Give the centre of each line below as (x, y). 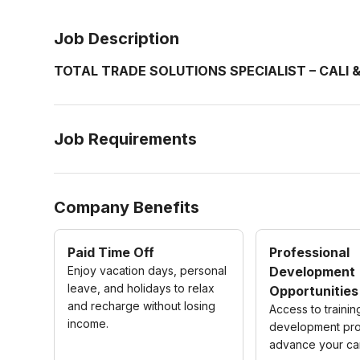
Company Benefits (127, 207)
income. (88, 323)
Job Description (117, 39)
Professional (310, 252)
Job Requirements (126, 139)
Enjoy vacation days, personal (147, 270)
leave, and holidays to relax (141, 288)
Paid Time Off (111, 252)
